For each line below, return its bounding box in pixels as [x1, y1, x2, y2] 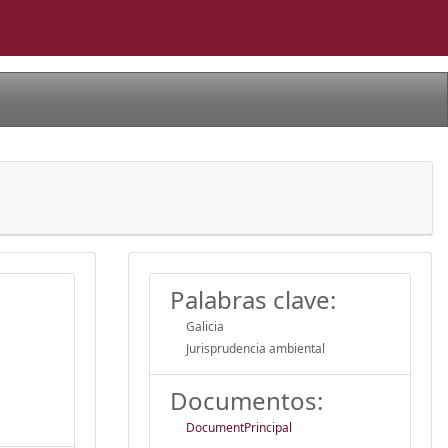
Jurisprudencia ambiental [186, 339, 325, 357]
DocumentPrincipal [186, 418, 292, 436]
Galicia [186, 317, 224, 335]
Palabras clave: [170, 282, 336, 316]
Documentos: [170, 383, 323, 417]
